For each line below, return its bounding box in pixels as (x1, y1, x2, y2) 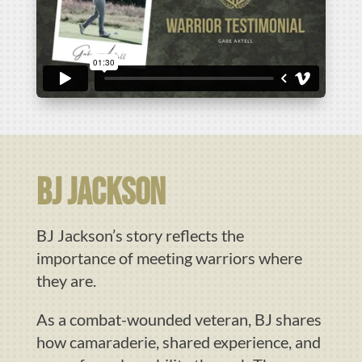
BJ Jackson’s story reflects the (36, 225, 244, 245)
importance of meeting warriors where (36, 247, 302, 267)
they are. (36, 270, 96, 290)
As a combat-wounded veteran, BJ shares (36, 309, 322, 329)
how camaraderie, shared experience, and (36, 331, 321, 351)
